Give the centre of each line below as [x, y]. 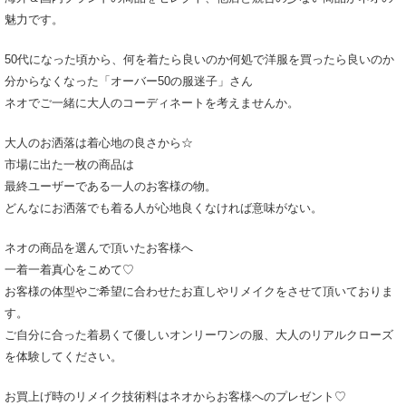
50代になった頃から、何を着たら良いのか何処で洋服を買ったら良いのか [199, 59]
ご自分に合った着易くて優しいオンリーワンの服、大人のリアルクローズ [199, 335]
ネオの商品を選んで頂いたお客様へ [99, 248]
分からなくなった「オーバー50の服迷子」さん [129, 81]
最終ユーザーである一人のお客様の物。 [111, 186]
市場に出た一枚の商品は [69, 164]
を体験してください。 [63, 357]
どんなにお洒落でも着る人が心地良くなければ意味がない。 [164, 208]
